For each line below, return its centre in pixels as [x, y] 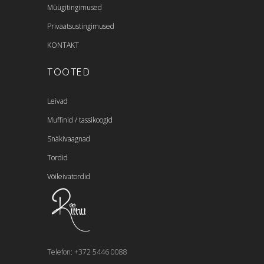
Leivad [57, 101]
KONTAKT [63, 45]
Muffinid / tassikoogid [80, 120]
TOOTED [69, 72]
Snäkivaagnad [69, 139]
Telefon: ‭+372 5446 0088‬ [87, 252]
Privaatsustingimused [81, 27]
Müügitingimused [75, 8]
